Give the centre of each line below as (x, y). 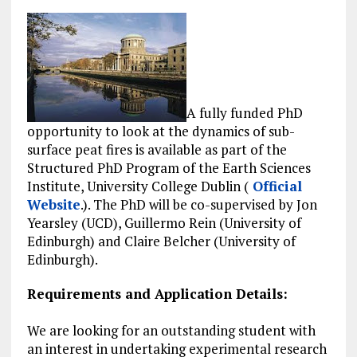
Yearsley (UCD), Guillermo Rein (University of (164, 223)
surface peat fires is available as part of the (157, 150)
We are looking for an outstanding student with (171, 331)
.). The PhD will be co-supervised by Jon (198, 205)
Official (275, 186)
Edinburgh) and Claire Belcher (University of (161, 241)
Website (53, 205)
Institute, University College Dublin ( (137, 186)
